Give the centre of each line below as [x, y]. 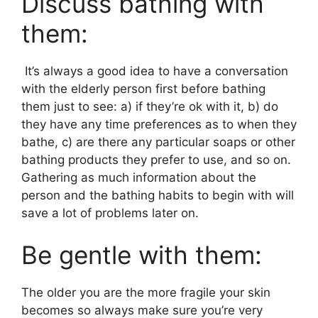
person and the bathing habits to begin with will [158, 195]
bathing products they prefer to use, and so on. [158, 159]
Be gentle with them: [149, 255]
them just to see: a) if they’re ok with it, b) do [150, 106]
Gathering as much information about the [139, 177]
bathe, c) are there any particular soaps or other [158, 142]
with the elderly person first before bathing [143, 88]
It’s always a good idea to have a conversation [155, 71]
